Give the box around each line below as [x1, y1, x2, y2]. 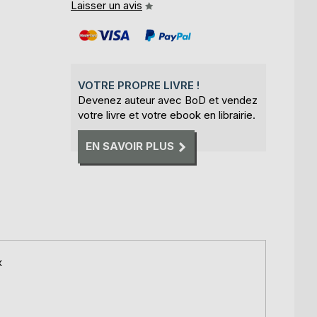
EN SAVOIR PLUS [86, 139, 174, 154]
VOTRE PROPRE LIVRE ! [78, 79, 200, 92]
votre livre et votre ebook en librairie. [78, 108, 255, 122]
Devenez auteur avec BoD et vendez [78, 93, 258, 107]
